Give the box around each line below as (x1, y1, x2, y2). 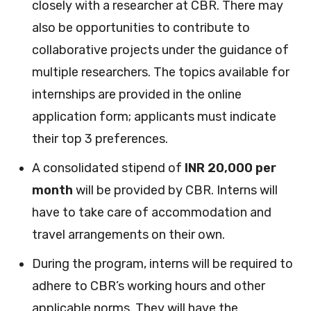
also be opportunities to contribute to (32, 19, 250, 35)
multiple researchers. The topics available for (32, 64, 289, 80)
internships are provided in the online (32, 86, 242, 102)
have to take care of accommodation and (32, 204, 271, 220)
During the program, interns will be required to (32, 255, 293, 271)
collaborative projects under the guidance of (32, 42, 289, 58)
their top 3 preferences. (32, 131, 168, 146)
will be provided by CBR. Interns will (73, 182, 278, 198)
